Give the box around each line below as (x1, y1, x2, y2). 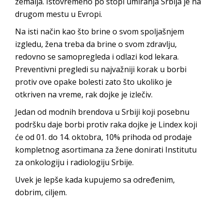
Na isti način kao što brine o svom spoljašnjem (15, 26, 185, 37)
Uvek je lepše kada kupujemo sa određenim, (15, 174, 175, 185)
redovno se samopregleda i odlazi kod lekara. (15, 51, 179, 62)
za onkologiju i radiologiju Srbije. (15, 156, 134, 168)
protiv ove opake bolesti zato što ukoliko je (15, 76, 172, 87)
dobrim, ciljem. (15, 186, 67, 198)
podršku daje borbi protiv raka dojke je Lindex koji (15, 119, 198, 130)
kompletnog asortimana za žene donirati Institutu (15, 144, 197, 155)
